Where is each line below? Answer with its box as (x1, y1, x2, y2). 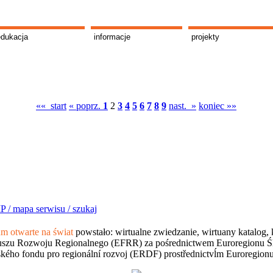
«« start (36, 101, 66, 111)
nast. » (169, 101, 196, 111)
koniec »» (199, 101, 236, 111)
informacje (94, 32, 130, 41)
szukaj (73, 204, 97, 214)
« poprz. (69, 101, 103, 111)
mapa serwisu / (10, 204, 73, 214)
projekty (191, 32, 219, 41)
